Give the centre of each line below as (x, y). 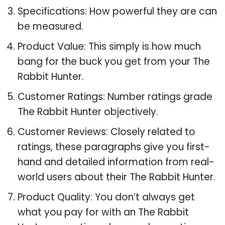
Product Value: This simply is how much (109, 46)
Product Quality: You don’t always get (106, 197)
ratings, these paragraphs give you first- (114, 147)
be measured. (50, 26)
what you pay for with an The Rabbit (103, 212)
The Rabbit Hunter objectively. (88, 111)
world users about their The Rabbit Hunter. (117, 177)
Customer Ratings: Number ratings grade (115, 96)
